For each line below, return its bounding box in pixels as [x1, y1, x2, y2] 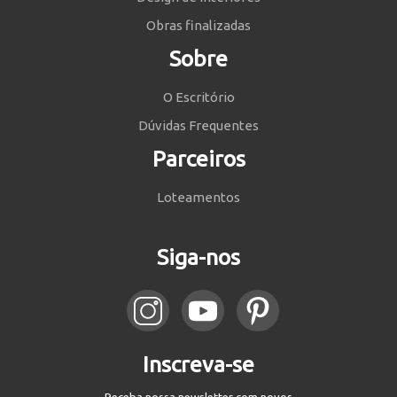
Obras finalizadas [146, 18, 251, 34]
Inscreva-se [143, 352, 254, 378]
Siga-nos [157, 245, 240, 270]
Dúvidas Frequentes [138, 118, 259, 134]
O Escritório [162, 90, 235, 105]
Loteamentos [157, 190, 240, 206]
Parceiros [152, 146, 245, 172]
